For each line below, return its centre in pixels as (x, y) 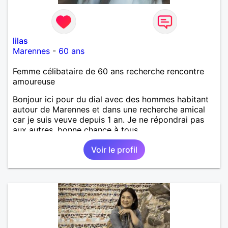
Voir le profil (114, 149)
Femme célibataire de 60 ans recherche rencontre (108, 71)
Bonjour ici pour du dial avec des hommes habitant (111, 99)
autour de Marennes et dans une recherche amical (109, 109)
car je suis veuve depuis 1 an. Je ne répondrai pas (108, 119)
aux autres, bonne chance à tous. (76, 130)
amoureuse (34, 81)
